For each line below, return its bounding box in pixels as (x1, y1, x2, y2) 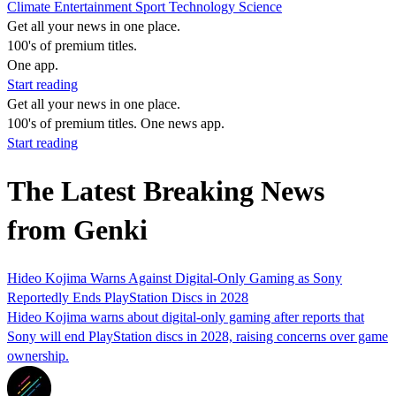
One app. (7, 57, 58, 72)
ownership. (7, 347, 69, 363)
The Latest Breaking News (7, 175, 324, 208)
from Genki (7, 214, 148, 247)
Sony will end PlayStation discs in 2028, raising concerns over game (7, 328, 388, 344)
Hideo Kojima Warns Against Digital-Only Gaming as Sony (7, 270, 342, 286)
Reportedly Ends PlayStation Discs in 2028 (7, 289, 248, 305)
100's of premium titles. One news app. (7, 116, 225, 131)
